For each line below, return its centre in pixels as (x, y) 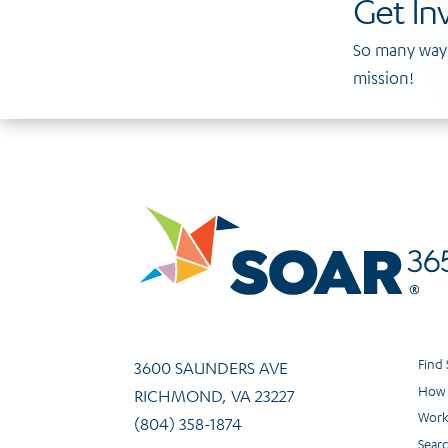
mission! (383, 77)
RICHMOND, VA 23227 (215, 396)
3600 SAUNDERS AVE (211, 368)
